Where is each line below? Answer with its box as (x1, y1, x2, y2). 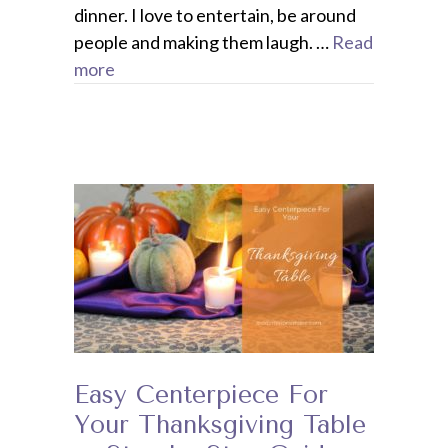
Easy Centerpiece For (74, 379, 328, 409)
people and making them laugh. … (74, 30, 332, 53)
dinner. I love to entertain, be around (74, 3, 356, 26)
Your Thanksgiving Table (74, 409, 366, 439)
